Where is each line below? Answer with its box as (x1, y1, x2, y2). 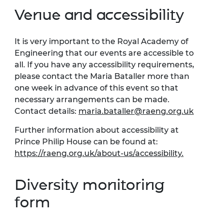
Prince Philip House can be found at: (15, 137, 158, 146)
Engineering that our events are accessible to (15, 48, 194, 58)
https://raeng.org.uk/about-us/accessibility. (15, 148, 184, 158)
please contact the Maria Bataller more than (15, 71, 189, 81)
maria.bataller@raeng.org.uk (78, 106, 194, 116)
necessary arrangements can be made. (15, 94, 170, 104)
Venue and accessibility (15, 5, 184, 24)
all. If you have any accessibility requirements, (15, 60, 194, 69)
